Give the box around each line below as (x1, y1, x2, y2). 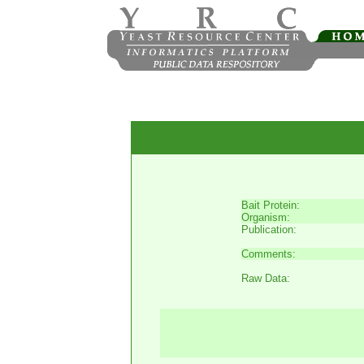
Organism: (241, 211, 290, 223)
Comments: (241, 248, 296, 260)
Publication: (241, 223, 297, 236)
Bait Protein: (241, 199, 300, 211)
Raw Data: (241, 272, 290, 284)
